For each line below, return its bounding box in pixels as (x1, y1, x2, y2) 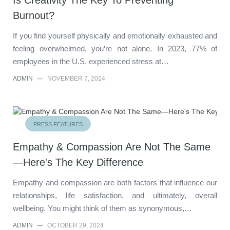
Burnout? (13, 9, 54, 21)
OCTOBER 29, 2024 (47, 221, 104, 229)
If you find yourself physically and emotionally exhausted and (13, 31, 217, 40)
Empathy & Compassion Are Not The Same (13, 141, 210, 152)
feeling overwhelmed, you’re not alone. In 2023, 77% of (13, 44, 217, 53)
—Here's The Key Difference (13, 156, 143, 168)
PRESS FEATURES (33, 121, 83, 127)
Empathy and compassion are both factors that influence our (13, 178, 217, 187)
